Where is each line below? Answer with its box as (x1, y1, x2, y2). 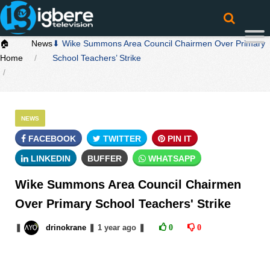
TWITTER (101, 134, 141, 143)
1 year (97, 223, 120, 232)
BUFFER (87, 154, 122, 163)
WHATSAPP (146, 154, 195, 163)
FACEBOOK (26, 134, 76, 143)
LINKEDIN (28, 154, 71, 163)
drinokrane (46, 223, 86, 232)
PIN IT (165, 134, 192, 143)
